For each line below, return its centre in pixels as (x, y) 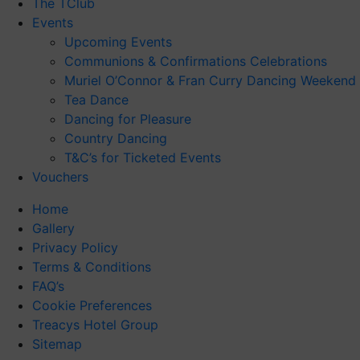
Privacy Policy (75, 247)
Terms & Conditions (92, 267)
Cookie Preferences (92, 305)
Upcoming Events (118, 42)
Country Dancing (116, 138)
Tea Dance (96, 100)
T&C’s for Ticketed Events (143, 157)
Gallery (53, 228)
